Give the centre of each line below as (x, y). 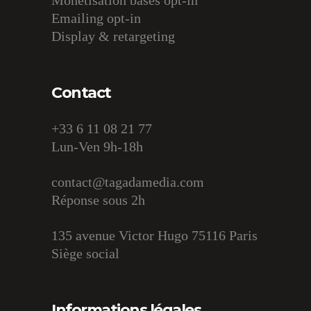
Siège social (85, 253)
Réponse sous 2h (98, 200)
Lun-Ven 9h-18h (97, 146)
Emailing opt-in (96, 18)
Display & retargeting (113, 36)
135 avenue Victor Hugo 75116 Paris (154, 235)
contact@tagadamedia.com (128, 182)
